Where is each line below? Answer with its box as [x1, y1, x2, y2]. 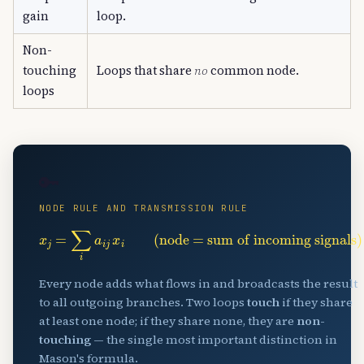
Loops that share [97, 62, 195, 79]
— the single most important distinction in [91, 331, 337, 349]
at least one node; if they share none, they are [39, 313, 297, 330]
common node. [208, 62, 300, 79]
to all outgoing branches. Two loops [39, 294, 247, 311]
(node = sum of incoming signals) [120, 222, 344, 241]
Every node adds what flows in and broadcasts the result [39, 275, 357, 292]
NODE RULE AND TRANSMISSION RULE [39, 202, 249, 214]
